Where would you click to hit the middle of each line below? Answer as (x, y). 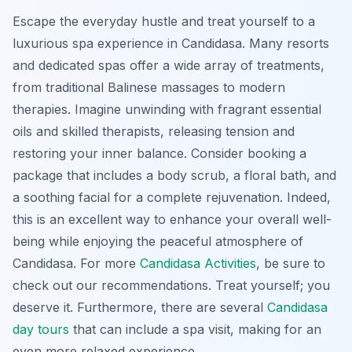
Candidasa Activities (198, 263)
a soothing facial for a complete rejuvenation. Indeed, (172, 197)
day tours (41, 329)
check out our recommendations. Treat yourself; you (171, 285)
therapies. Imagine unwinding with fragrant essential (167, 109)
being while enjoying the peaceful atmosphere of (158, 241)
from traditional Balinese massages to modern (149, 87)
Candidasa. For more (76, 263)
